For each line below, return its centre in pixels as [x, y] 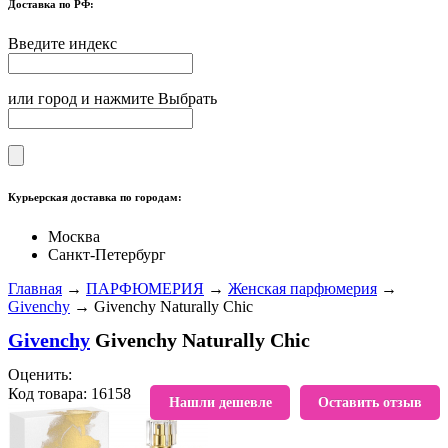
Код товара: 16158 [69, 393]
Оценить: [40, 374]
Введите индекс [62, 43]
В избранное [191, 394]
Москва [74, 236]
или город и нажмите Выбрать [112, 98]
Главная [35, 288]
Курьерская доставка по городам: [95, 196]
